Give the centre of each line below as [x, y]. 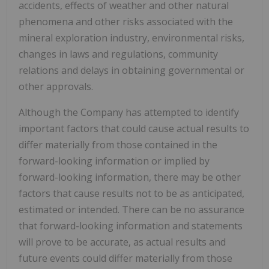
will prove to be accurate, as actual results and [122, 242]
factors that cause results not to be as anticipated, [131, 194]
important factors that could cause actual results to [134, 129]
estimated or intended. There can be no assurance [131, 210]
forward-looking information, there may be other [130, 177]
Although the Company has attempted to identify [129, 113]
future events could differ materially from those [125, 258]
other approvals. [56, 87]
